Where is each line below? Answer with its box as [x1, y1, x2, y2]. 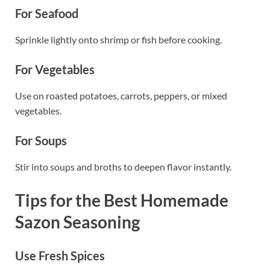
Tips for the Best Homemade [15, 190, 228, 211]
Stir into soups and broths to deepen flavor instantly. [15, 160, 231, 172]
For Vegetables [15, 61, 95, 77]
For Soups [15, 133, 67, 148]
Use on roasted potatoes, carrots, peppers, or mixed [15, 89, 227, 101]
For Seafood [15, 5, 78, 20]
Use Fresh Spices [15, 248, 105, 263]
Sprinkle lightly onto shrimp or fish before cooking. [15, 33, 222, 45]
